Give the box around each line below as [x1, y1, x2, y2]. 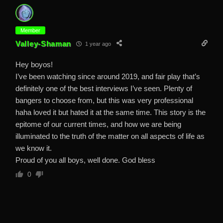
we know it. [15, 144, 52, 153]
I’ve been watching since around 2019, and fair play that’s [15, 72, 200, 81]
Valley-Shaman [15, 39, 72, 48]
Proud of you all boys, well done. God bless [15, 156, 155, 165]
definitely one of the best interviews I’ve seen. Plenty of [15, 84, 192, 93]
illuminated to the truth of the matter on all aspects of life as [15, 132, 205, 141]
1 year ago [84, 40, 111, 47]
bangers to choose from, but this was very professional [15, 96, 193, 105]
